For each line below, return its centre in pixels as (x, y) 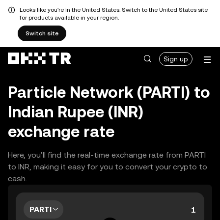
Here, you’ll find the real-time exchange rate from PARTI (107, 155)
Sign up (176, 59)
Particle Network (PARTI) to (109, 92)
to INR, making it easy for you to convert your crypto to (108, 167)
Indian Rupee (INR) (76, 112)
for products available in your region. (69, 18)
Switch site (42, 33)
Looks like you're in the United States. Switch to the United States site (114, 10)
